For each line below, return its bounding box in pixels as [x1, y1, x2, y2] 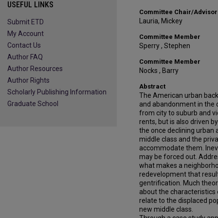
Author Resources [7, 65, 63, 73]
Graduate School [7, 100, 58, 108]
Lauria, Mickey [139, 17, 182, 25]
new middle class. [139, 205, 193, 213]
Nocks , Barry [139, 67, 179, 74]
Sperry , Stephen [139, 42, 190, 50]
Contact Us [7, 41, 41, 49]
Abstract [139, 83, 165, 90]
